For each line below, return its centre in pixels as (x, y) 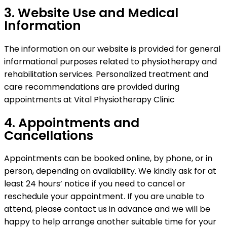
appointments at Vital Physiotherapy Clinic (89, 99)
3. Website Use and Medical (91, 13)
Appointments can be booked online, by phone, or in (108, 159)
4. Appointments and (72, 123)
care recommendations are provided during (92, 87)
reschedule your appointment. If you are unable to (104, 197)
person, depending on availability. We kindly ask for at (110, 171)
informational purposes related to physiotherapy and (110, 61)
